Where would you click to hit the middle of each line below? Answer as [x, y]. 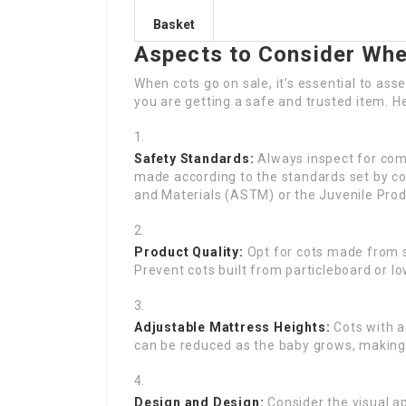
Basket [174, 24]
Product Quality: [189, 252]
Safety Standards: [194, 159]
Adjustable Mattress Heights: [232, 327]
